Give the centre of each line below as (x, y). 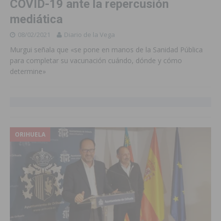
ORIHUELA (30, 134)
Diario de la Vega (90, 35)
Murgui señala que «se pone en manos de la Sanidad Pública (106, 50)
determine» (28, 71)
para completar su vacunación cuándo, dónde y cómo (96, 60)
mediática (36, 19)
